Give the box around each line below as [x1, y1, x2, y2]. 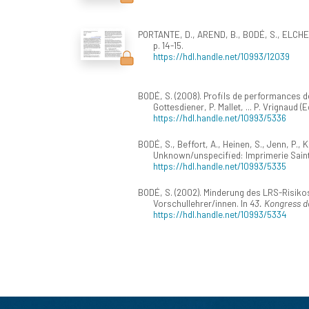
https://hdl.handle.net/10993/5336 [153, 112, 286, 124]
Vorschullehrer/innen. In [153, 197, 250, 210]
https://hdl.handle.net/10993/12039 [153, 50, 290, 63]
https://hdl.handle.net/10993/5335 [153, 160, 286, 172]
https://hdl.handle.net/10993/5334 [153, 208, 287, 221]
